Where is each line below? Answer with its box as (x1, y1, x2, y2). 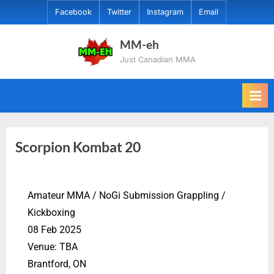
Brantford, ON (28, 258, 86, 270)
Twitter (107, 7, 131, 17)
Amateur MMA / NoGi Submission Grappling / (28, 190, 226, 202)
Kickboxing (28, 207, 75, 219)
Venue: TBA (28, 241, 78, 253)
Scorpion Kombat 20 (15, 138, 141, 155)
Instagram (147, 7, 183, 17)
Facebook (55, 7, 92, 17)
